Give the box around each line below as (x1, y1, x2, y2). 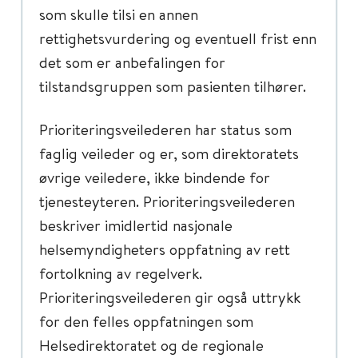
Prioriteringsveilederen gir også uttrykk (39, 287, 300, 307)
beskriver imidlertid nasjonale (39, 215, 233, 235)
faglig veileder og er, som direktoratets (39, 143, 299, 163)
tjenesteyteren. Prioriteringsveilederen (39, 191, 295, 211)
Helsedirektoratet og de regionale (39, 335, 264, 355)
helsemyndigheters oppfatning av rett (39, 239, 290, 259)
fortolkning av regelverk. (39, 263, 202, 283)
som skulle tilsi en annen (39, 4, 198, 24)
